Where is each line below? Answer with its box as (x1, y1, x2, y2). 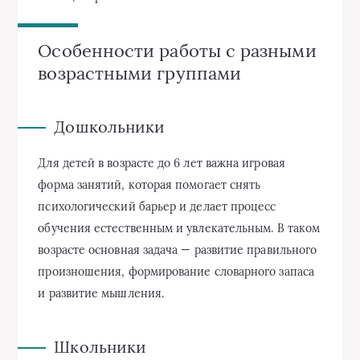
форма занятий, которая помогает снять (38, 178, 261, 193)
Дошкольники (54, 117, 166, 137)
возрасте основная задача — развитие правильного (38, 243, 317, 258)
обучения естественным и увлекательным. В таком (38, 221, 321, 236)
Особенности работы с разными (38, 39, 317, 63)
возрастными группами (38, 62, 242, 85)
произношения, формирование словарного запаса (38, 264, 314, 280)
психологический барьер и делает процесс (38, 199, 276, 215)
